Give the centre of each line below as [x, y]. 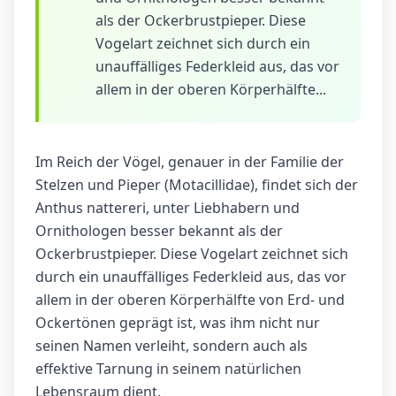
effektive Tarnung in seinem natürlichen [168, 369]
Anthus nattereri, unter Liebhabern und [168, 208]
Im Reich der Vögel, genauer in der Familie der [190, 162]
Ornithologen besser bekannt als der [159, 231]
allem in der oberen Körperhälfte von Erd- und [190, 300]
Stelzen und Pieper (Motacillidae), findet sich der [197, 185]
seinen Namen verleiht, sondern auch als [171, 346]
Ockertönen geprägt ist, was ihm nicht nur [178, 323]
